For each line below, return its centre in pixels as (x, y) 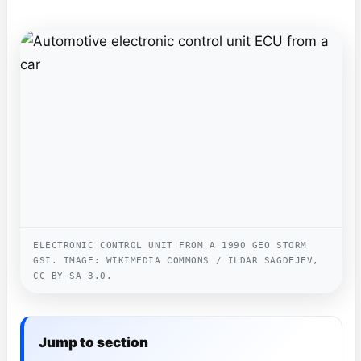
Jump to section (93, 342)
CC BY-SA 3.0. (73, 276)
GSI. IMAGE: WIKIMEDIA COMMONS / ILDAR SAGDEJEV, (176, 260)
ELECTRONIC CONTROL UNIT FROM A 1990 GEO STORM (170, 245)
